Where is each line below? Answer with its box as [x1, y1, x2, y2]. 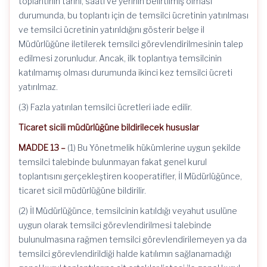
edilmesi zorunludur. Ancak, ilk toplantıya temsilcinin [18, 53, 222, 63]
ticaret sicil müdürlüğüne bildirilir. [18, 185, 146, 195]
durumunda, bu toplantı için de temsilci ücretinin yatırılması [18, 10, 249, 20]
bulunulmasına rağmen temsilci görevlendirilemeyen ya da [18, 234, 247, 244]
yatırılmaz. [18, 82, 58, 92]
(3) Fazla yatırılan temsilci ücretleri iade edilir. [18, 102, 192, 112]
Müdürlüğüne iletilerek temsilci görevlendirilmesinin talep [18, 39, 243, 49]
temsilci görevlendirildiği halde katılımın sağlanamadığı [18, 249, 231, 259]
